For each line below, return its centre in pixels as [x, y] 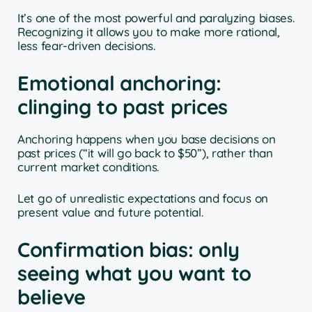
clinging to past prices [123, 106]
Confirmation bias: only [129, 249]
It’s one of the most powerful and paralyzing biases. [156, 18]
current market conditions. [88, 166]
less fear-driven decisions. [86, 46]
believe [52, 296]
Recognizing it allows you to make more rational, [149, 32]
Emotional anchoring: [119, 83]
